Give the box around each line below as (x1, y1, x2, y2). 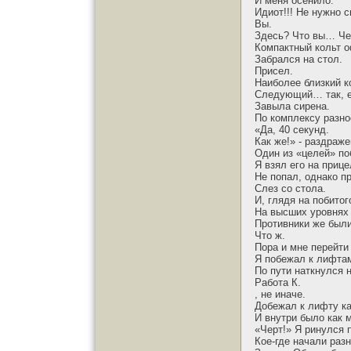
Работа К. (255, 277, 301, 288)
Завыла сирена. (255, 100, 330, 112)
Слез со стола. (255, 183, 326, 194)
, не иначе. (255, 288, 306, 300)
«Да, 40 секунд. (255, 124, 329, 136)
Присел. (255, 65, 293, 77)
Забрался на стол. (255, 53, 342, 65)
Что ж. (255, 230, 285, 241)
